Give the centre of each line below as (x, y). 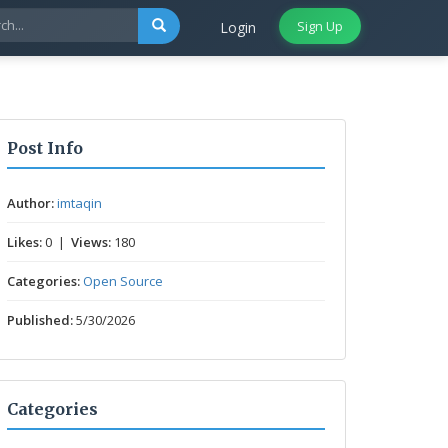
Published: (40, 320)
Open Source (123, 281)
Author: (30, 203)
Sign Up (320, 26)
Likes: (24, 242)
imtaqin (79, 203)
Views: (91, 242)
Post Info (45, 148)
